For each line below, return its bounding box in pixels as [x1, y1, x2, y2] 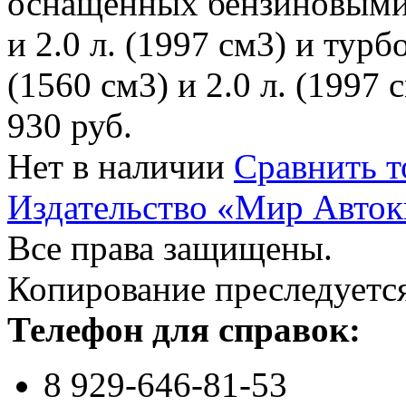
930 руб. [7, 105, 132, 145]
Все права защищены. [7, 227, 333, 267]
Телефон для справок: [7, 309, 361, 349]
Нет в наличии [7, 146, 225, 186]
